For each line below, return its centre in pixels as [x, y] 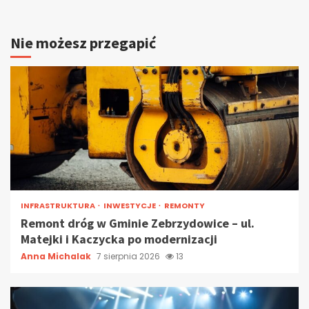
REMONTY [185, 205]
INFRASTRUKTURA [59, 205]
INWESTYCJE [130, 205]
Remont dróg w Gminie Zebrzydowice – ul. [138, 223]
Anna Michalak [57, 256]
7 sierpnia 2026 [129, 256]
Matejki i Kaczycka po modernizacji [119, 239]
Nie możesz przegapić [83, 42]
